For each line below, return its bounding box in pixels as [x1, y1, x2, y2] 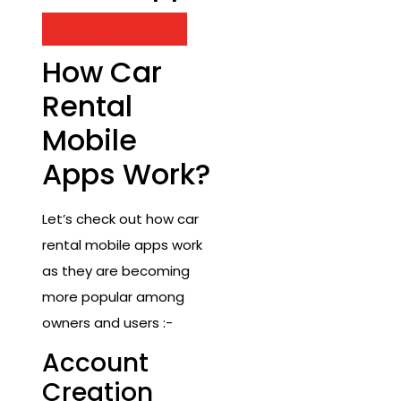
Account [42, 346, 149, 380]
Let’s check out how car [42, 209, 199, 228]
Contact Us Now [61, 20, 168, 39]
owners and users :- [42, 312, 173, 332]
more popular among [42, 286, 184, 306]
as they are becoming [42, 260, 190, 280]
